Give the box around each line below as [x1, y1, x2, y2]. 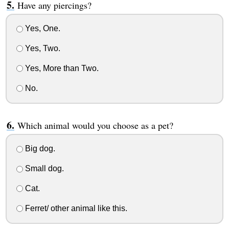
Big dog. [22, 144, 55, 153]
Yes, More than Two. [22, 63, 99, 73]
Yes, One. [22, 24, 60, 33]
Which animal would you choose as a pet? [17, 119, 173, 131]
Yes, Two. [22, 44, 60, 53]
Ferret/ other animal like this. [22, 203, 127, 213]
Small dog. [22, 164, 64, 173]
